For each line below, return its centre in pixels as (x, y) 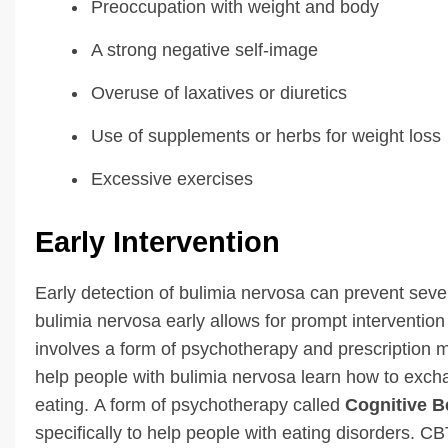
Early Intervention (157, 241)
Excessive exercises (172, 178)
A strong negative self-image (204, 49)
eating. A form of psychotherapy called (190, 404)
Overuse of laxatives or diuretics (219, 92)
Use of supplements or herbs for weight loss (266, 135)
